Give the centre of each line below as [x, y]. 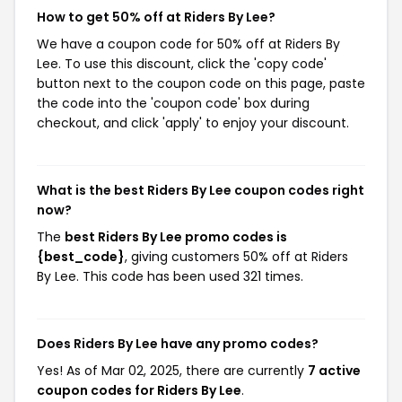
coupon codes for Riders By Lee [139, 390]
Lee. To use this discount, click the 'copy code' [182, 64]
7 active [334, 371]
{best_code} [81, 257]
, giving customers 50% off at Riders [236, 257]
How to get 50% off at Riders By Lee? [156, 17]
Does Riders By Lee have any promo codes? [178, 344]
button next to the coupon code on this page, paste [201, 83]
